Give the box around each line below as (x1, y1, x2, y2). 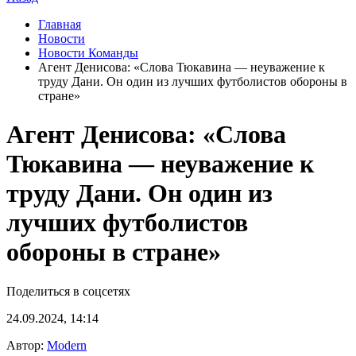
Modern (47, 338, 87, 352)
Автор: (6, 338, 47, 352)
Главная (38, 17, 81, 31)
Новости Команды (38, 46, 138, 60)
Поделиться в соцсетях (6, 284, 130, 298)
